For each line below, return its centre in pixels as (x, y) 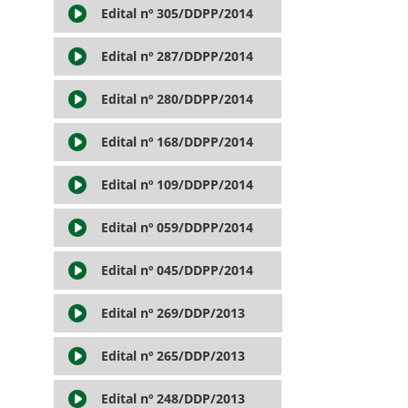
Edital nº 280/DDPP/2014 (177, 98)
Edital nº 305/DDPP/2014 (177, 13)
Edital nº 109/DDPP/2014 (177, 184)
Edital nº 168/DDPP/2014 (177, 141)
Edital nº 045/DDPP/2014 (177, 270)
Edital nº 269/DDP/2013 (173, 312)
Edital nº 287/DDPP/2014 (177, 56)
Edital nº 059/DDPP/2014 (177, 227)
